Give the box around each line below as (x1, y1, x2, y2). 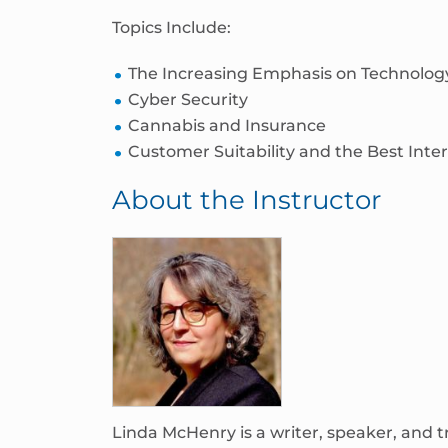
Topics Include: (112, 17, 231, 37)
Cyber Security (128, 89, 248, 109)
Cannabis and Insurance (128, 115, 326, 135)
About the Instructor (112, 183, 381, 216)
